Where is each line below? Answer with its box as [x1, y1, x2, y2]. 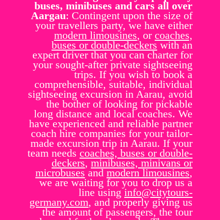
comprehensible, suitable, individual [34, 78, 192, 91]
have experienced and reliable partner [29, 117, 192, 130]
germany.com [29, 196, 88, 209]
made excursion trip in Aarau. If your [30, 137, 192, 150]
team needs [27, 147, 80, 160]
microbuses [35, 166, 85, 179]
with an [157, 39, 192, 52]
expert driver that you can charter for [32, 49, 192, 61]
